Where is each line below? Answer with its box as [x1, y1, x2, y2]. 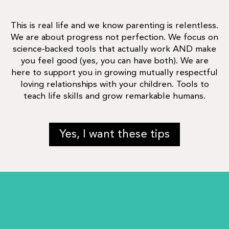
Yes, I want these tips [59, 128, 170, 140]
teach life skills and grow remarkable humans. [24, 91, 205, 101]
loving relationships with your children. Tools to [20, 80, 209, 89]
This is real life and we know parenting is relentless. [11, 21, 218, 30]
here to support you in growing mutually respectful [11, 68, 218, 77]
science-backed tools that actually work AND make [13, 44, 216, 54]
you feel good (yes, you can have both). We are [20, 56, 209, 65]
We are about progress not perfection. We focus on [11, 33, 218, 42]
